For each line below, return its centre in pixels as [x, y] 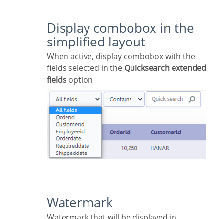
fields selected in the [86, 68]
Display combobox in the [52, 28]
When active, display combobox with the [51, 56]
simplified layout [96, 42]
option [80, 79]
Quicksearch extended [165, 68]
